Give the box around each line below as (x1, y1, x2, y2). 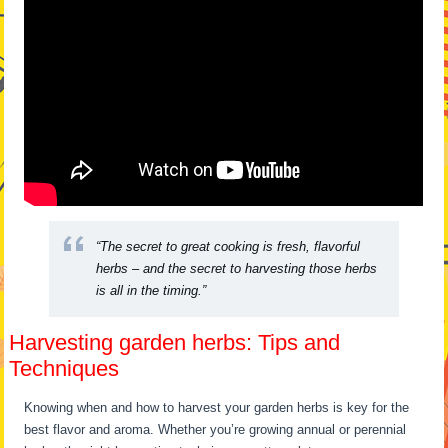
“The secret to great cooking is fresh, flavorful (96, 239, 361, 255)
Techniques (9, 356, 120, 382)
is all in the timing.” (96, 283, 207, 299)
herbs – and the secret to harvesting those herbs (96, 261, 378, 277)
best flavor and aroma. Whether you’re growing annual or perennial (24, 422, 407, 438)
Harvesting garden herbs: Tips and (9, 330, 341, 356)
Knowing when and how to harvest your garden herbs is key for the (24, 400, 410, 416)
